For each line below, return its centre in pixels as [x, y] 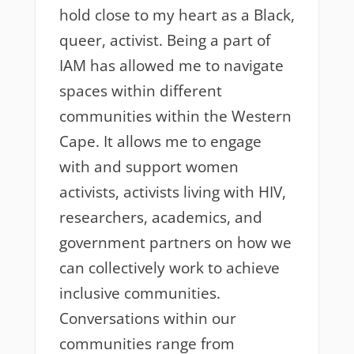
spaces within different [140, 91]
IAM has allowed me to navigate [171, 66]
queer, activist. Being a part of [164, 41]
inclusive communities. [139, 294]
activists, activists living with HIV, [172, 192]
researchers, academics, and [160, 218]
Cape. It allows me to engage [160, 142]
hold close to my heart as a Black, [177, 15]
